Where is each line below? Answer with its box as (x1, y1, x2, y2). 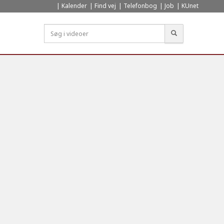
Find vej (94, 1, 116, 10)
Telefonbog (123, 1, 157, 10)
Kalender (61, 1, 87, 10)
